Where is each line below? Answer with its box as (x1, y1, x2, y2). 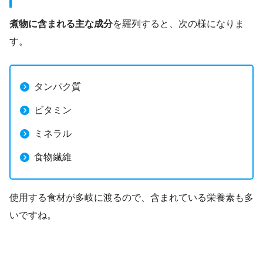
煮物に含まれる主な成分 (9, 19, 113, 29)
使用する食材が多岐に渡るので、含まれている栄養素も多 (9, 193, 254, 203)
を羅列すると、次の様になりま (113, 19, 244, 29)
